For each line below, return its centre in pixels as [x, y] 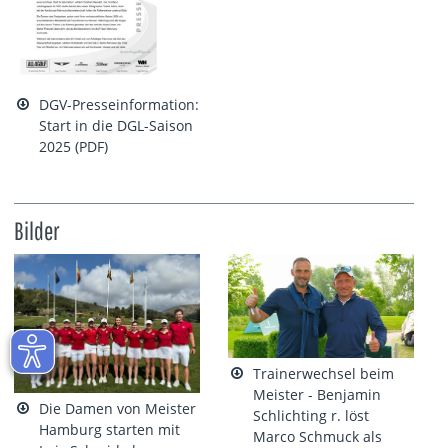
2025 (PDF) [74, 147]
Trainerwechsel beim [324, 374]
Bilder [36, 230]
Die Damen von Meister [118, 409]
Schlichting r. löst [311, 416]
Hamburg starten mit [110, 430]
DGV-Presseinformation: [119, 105]
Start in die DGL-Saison [116, 126]
